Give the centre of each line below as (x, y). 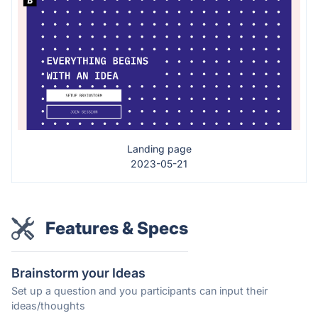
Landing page (159, 148)
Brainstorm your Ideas (78, 273)
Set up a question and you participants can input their (139, 290)
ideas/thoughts (48, 305)
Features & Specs (117, 228)
